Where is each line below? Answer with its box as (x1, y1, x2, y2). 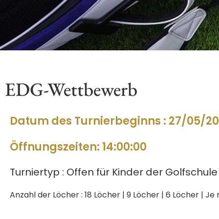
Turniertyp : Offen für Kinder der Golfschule (10, 165, 218, 179)
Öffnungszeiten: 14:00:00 (10, 139, 147, 154)
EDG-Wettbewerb (5, 76, 137, 101)
